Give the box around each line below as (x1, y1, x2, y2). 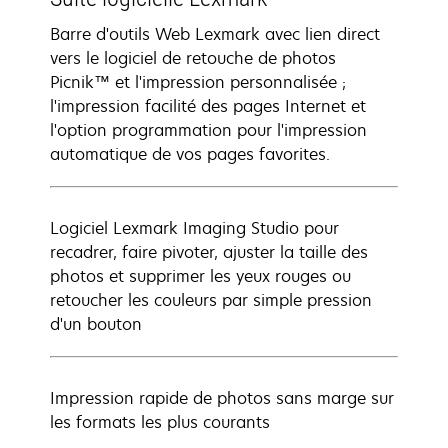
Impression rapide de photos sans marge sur (50, 387, 394, 409)
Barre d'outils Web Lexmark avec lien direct (50, 23, 380, 45)
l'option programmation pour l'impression (50, 119, 367, 141)
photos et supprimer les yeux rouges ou (50, 265, 351, 287)
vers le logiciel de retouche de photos (50, 47, 336, 69)
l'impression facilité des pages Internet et (50, 95, 366, 117)
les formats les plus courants (50, 411, 270, 433)
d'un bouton (50, 313, 142, 335)
